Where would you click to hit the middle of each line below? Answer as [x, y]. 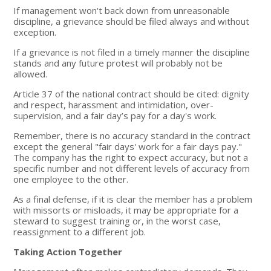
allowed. [31, 73]
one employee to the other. [71, 179]
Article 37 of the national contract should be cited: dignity [132, 93]
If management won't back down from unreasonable [122, 10]
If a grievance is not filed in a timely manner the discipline [132, 52]
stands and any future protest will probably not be [118, 63]
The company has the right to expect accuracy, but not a [131, 157]
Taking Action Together [68, 251]
